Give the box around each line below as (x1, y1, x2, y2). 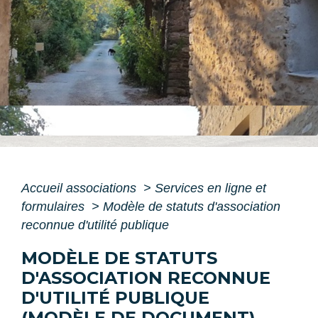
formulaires (21, 199, 88, 214)
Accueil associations (21, 181, 140, 196)
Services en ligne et (155, 181, 266, 196)
